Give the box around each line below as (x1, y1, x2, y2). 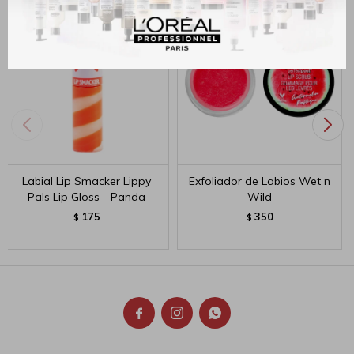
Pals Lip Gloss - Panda (28, 190, 145, 204)
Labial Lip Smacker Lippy (22, 174, 151, 188)
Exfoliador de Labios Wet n (189, 174, 330, 188)
